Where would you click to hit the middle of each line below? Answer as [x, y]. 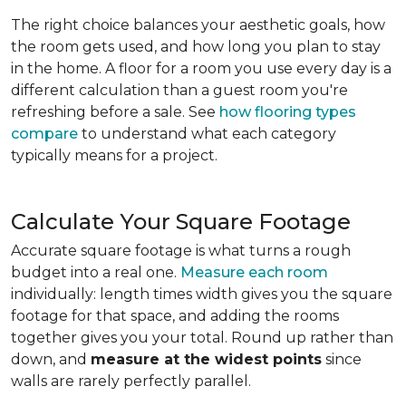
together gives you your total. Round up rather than [202, 338]
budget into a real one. [96, 272]
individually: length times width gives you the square [202, 294]
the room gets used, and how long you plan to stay [196, 47]
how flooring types [288, 112]
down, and [51, 359]
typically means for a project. [114, 155]
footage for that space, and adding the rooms [175, 316]
